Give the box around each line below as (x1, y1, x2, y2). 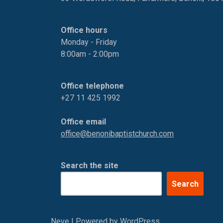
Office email (61, 117, 106, 126)
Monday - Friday (61, 37, 117, 47)
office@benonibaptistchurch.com (61, 129, 174, 138)
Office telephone (61, 81, 124, 91)
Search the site (61, 161, 118, 170)
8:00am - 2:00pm (61, 49, 119, 59)
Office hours (61, 25, 108, 35)
